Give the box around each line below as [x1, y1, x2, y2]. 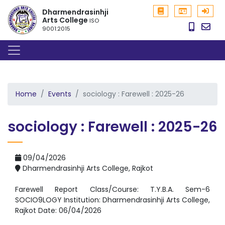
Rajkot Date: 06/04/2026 [15, 205, 101, 215]
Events [48, 89, 71, 99]
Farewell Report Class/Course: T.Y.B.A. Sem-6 [15, 184, 210, 194]
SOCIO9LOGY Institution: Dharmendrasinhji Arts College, [15, 195, 210, 205]
